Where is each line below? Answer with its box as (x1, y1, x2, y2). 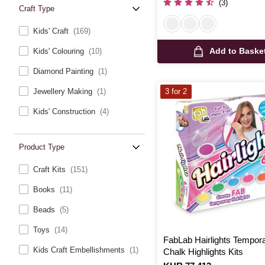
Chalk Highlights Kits (163, 247, 243, 257)
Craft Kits (33, 165, 68, 174)
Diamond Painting (33, 67, 96, 76)
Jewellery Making (33, 87, 95, 96)
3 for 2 (165, 87, 187, 96)
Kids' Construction (33, 107, 98, 117)
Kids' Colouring (33, 47, 86, 56)
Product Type (19, 143, 64, 152)
